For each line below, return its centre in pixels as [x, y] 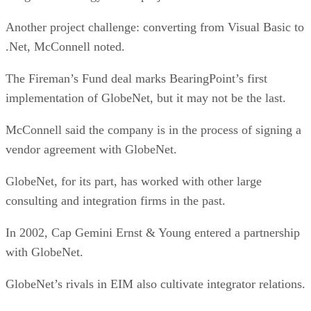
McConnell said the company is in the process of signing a [153, 129]
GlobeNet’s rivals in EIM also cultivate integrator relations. [155, 284]
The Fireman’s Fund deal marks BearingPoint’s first [136, 78]
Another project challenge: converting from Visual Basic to [155, 27]
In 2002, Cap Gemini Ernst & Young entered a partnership [153, 232]
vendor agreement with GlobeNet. [91, 149]
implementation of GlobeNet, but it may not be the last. [146, 98]
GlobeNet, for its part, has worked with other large [134, 181]
